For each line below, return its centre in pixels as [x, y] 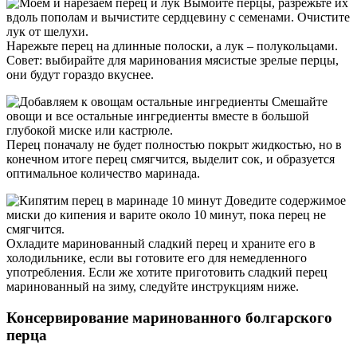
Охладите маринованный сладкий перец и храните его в [161, 244]
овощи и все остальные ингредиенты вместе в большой [158, 116]
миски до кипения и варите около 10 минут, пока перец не [166, 215]
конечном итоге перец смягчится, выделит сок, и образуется [171, 159]
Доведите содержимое [284, 201]
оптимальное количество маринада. [103, 174]
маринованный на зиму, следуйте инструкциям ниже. [153, 287]
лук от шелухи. [47, 32]
